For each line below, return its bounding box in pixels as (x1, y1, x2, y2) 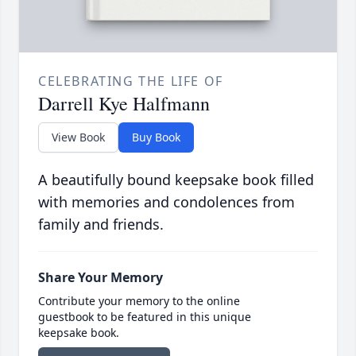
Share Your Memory (38, 269, 163, 287)
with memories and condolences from (38, 192, 295, 212)
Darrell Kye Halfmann (38, 91, 210, 117)
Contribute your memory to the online (38, 293, 240, 309)
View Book (52, 130, 105, 145)
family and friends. (38, 215, 164, 234)
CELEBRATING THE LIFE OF (38, 72, 223, 91)
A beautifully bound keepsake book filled (38, 170, 314, 190)
